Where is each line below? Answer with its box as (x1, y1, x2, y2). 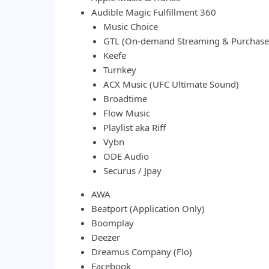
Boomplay (91, 217, 134, 229)
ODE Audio (103, 150, 149, 162)
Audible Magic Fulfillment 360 (91, 6, 216, 18)
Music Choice (103, 20, 158, 32)
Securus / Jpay (103, 165, 162, 177)
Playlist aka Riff (103, 121, 166, 133)
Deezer (91, 231, 120, 243)
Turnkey (103, 64, 136, 76)
